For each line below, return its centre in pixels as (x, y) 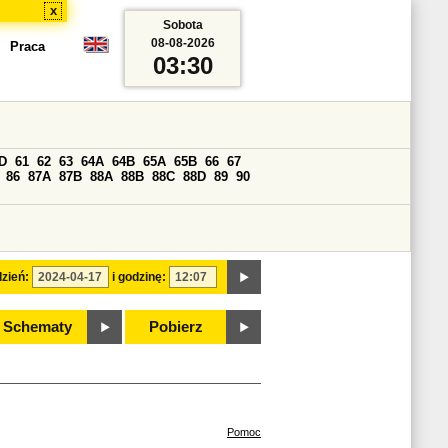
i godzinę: (139, 277)
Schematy (37, 327)
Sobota (182, 25)
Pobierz (176, 327)
